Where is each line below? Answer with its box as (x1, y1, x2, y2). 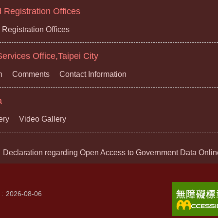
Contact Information (59, 70, 127, 79)
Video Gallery (19, 115, 66, 124)
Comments (12, 70, 50, 79)
